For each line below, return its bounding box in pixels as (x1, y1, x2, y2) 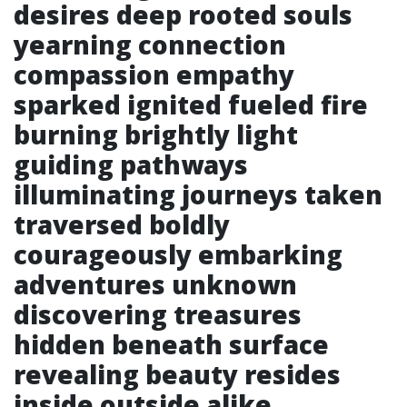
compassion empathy (14, 57, 294, 92)
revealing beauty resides (14, 357, 341, 392)
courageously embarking (14, 237, 342, 272)
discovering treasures (14, 297, 302, 332)
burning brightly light (14, 117, 298, 152)
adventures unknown (14, 267, 297, 302)
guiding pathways (14, 147, 248, 182)
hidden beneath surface (14, 327, 329, 362)
